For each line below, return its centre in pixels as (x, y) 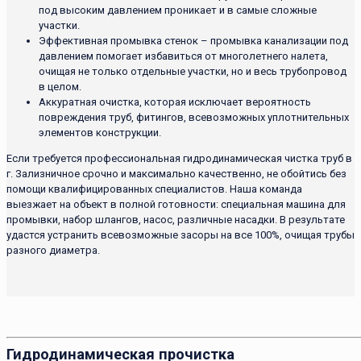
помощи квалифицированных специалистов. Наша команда (154, 189)
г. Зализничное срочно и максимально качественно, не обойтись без (176, 173)
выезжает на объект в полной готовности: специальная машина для (176, 204)
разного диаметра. (53, 250)
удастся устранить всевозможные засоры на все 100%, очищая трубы (180, 234)
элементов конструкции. (100, 132)
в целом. (60, 86)
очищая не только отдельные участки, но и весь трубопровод (193, 71)
